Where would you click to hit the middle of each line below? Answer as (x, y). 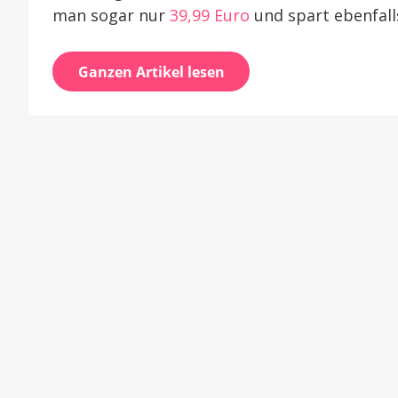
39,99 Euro (210, 15)
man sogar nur (111, 15)
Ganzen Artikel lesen (151, 72)
